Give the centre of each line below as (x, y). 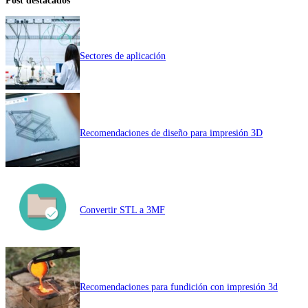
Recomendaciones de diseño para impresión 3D (171, 132)
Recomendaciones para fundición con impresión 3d (179, 286)
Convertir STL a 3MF (122, 209)
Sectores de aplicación (123, 55)
